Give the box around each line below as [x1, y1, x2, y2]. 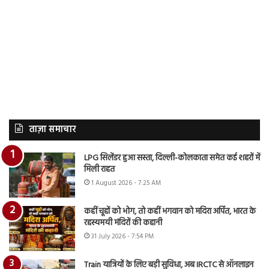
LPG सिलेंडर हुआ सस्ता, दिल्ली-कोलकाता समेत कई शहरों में [84, 151, 260, 166]
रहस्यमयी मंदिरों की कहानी [84, 216, 162, 231]
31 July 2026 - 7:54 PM [91, 231, 154, 243]
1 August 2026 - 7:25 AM [91, 178, 161, 189]
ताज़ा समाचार [29, 122, 76, 138]
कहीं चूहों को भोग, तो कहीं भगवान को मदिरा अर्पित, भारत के [84, 205, 256, 219]
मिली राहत [84, 163, 115, 177]
